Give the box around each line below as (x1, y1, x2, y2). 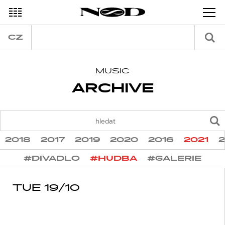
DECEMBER (5, 9, 58, 17)
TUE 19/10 (13, 182, 80, 193)
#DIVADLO (24, 154, 80, 163)
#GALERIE (147, 154, 201, 163)
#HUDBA (90, 154, 137, 163)
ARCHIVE (71, 80, 154, 96)
